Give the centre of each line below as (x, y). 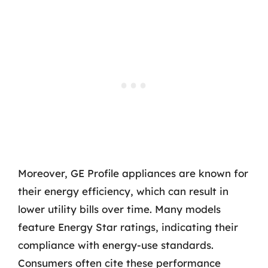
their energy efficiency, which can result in (123, 191)
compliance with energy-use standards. (116, 245)
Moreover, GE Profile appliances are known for (133, 173)
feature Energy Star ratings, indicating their (128, 227)
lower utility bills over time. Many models (119, 209)
